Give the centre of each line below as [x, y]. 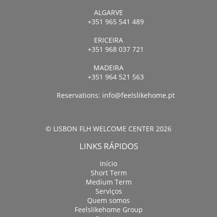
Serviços [108, 191]
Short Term [108, 173]
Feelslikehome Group [108, 209]
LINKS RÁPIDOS [108, 146]
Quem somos [108, 200]
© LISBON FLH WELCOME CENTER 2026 [108, 129]
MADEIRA [108, 68]
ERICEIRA [108, 40]
